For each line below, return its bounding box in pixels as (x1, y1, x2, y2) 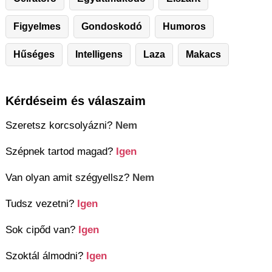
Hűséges (13, 49, 55, 60)
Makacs (186, 49, 221, 60)
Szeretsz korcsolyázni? (5, 119, 115, 132)
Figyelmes (13, 21, 61, 32)
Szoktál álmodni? (5, 250, 86, 262)
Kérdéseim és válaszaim (5, 94, 146, 108)
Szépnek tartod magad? (5, 145, 116, 158)
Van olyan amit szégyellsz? (5, 171, 132, 184)
